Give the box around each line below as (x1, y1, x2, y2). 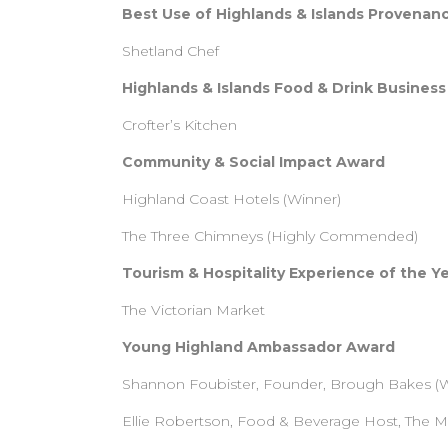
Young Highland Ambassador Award (122, 338, 395, 356)
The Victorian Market (122, 301, 265, 319)
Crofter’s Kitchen (122, 116, 237, 134)
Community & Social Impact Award (122, 153, 385, 171)
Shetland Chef (122, 42, 219, 60)
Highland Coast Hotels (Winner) (122, 190, 341, 208)
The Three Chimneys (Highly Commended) (122, 227, 418, 245)
